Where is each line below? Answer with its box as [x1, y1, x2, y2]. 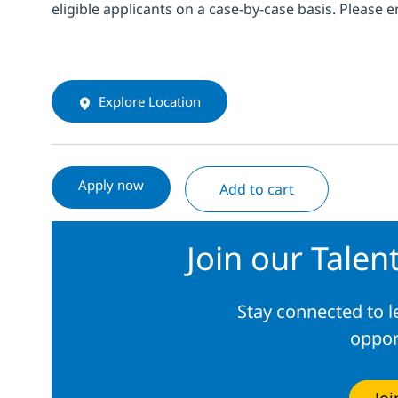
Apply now [78, 176, 144, 195]
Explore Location [99, 92, 201, 111]
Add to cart [219, 179, 294, 200]
